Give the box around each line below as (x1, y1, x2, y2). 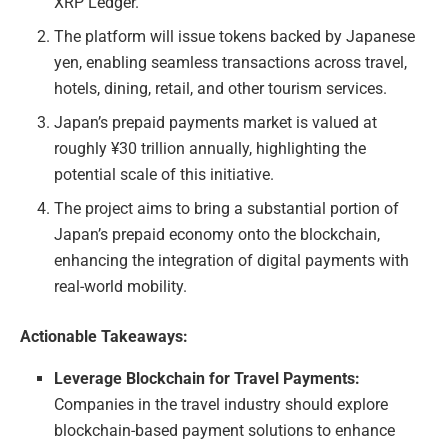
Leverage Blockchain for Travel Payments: (54, 368, 361, 388)
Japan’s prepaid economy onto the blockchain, (54, 224, 381, 244)
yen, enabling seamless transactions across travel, (54, 52, 408, 72)
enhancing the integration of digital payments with (54, 250, 410, 270)
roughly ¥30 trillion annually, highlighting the (54, 138, 367, 158)
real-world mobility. (54, 276, 188, 296)
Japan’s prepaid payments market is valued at (54, 112, 378, 132)
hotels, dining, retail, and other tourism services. (54, 78, 388, 98)
